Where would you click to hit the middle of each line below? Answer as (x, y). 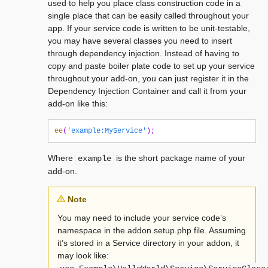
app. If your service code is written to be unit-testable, (149, 28)
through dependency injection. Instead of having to (144, 53)
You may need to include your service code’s (142, 218)
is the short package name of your (179, 158)
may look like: (83, 255)
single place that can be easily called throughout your (148, 16)
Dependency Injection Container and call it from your (147, 91)
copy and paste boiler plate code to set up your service (151, 66)
